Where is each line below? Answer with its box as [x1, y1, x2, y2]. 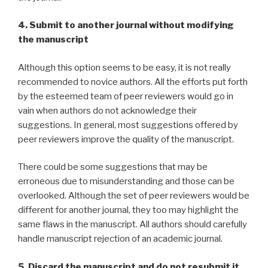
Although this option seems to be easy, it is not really [18, 62, 231, 73]
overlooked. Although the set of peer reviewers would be [18, 190, 249, 202]
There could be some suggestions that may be [18, 162, 208, 173]
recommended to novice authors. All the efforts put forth [18, 76, 248, 87]
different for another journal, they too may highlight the [18, 205, 239, 216]
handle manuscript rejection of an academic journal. [18, 233, 223, 245]
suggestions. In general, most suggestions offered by [18, 119, 238, 130]
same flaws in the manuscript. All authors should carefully [18, 219, 247, 230]
